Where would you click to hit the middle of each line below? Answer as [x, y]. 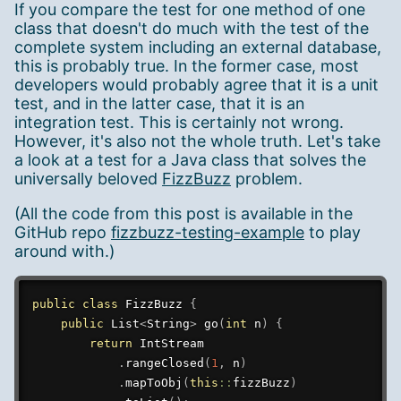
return [111, 344]
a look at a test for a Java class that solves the [190, 159]
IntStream [171, 344]
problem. [267, 178]
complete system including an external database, [198, 47]
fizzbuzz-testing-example [208, 232]
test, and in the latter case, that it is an [159, 103]
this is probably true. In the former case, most [187, 65]
